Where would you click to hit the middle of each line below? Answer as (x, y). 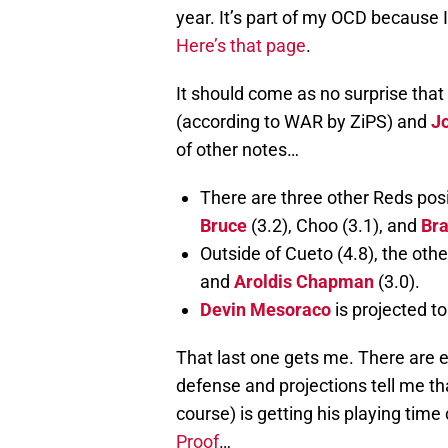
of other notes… (237, 150)
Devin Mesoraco (265, 310)
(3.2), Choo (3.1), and (334, 226)
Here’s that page (241, 46)
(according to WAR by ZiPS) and (303, 122)
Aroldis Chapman (304, 282)
